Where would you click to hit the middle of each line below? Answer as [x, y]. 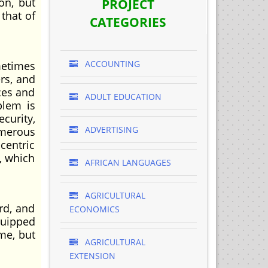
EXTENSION [92, 256]
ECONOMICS [94, 209]
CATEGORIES [128, 22]
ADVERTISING [110, 130]
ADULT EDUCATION [122, 97]
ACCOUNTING [111, 64]
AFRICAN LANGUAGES [127, 162]
